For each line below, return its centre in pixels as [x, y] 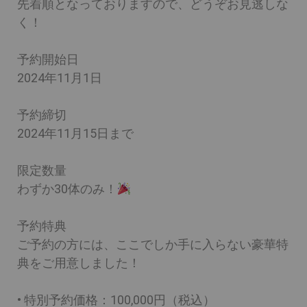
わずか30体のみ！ [67, 189]
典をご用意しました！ [79, 263]
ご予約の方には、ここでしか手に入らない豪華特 [153, 244]
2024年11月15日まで [75, 133]
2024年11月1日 [60, 78]
